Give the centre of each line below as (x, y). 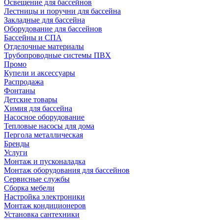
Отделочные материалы (44, 46)
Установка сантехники (42, 214)
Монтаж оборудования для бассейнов (67, 170)
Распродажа (24, 82)
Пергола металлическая (43, 135)
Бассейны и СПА (33, 38)
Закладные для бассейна (44, 20)
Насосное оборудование (44, 117)
